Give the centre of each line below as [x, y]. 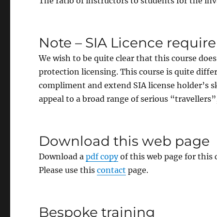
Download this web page [124, 141]
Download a [62, 156]
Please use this [68, 170]
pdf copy [102, 156]
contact [112, 170]
